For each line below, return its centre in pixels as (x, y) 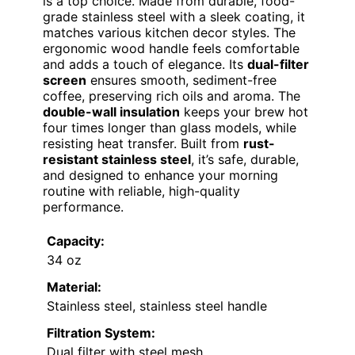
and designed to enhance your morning (160, 176)
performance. (83, 207)
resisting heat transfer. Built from (143, 144)
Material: (74, 287)
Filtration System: (101, 333)
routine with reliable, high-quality (141, 191)
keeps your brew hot (244, 112)
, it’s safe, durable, (245, 160)
